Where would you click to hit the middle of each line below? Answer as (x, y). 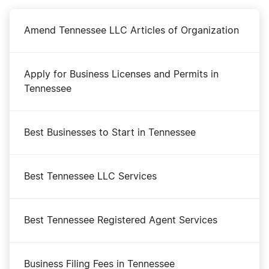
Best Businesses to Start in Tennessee (110, 132)
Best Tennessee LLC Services (90, 176)
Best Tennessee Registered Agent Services (121, 220)
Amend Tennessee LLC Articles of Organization (131, 30)
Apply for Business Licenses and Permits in (121, 74)
